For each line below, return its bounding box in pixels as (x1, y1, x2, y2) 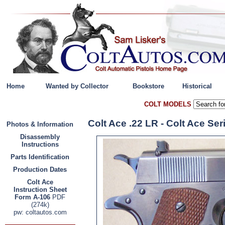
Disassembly (20, 133, 60, 141)
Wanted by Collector (46, 82, 109, 90)
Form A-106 (15, 193, 51, 201)
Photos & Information (7, 121, 74, 128)
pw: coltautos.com (14, 208, 67, 216)
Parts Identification (11, 153, 70, 161)
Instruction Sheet (14, 186, 67, 193)
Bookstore (133, 82, 165, 90)
